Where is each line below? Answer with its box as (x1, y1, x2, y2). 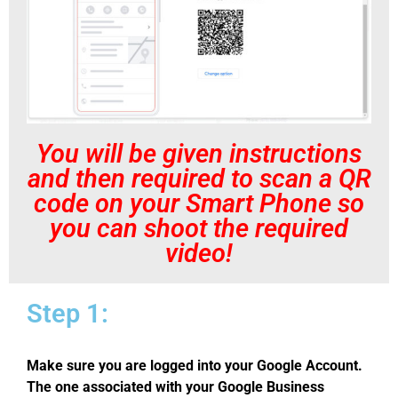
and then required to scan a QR (27, 163, 371, 194)
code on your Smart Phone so (34, 187, 364, 219)
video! (165, 237, 233, 268)
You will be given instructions (36, 138, 362, 169)
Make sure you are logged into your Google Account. (27, 356, 362, 374)
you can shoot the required (50, 212, 348, 243)
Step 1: (27, 298, 108, 329)
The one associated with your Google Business (27, 378, 324, 395)
